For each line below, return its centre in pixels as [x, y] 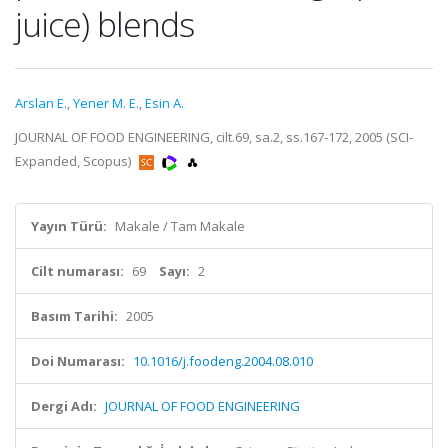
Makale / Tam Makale [180, 226]
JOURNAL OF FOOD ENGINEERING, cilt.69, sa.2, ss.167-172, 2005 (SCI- [214, 137]
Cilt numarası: [77, 271]
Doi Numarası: [78, 361]
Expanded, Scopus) [74, 161]
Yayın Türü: [69, 226]
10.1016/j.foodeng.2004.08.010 [223, 361]
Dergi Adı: [64, 406]
